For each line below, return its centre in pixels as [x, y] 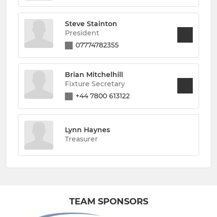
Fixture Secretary [95, 84]
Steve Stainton [91, 24]
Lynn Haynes [87, 130]
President [82, 33]
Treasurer [81, 139]
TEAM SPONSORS [108, 201]
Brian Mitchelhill [94, 75]
